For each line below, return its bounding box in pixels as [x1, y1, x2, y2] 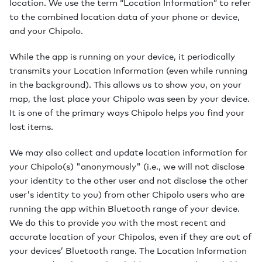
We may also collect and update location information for [9, 146, 247, 158]
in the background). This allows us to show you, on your [9, 78, 242, 91]
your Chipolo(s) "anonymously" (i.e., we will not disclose [9, 160, 244, 173]
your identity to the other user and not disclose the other [9, 174, 248, 187]
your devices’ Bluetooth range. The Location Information [9, 244, 247, 257]
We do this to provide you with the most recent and [9, 216, 226, 229]
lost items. [9, 120, 53, 133]
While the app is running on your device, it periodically [9, 50, 235, 63]
